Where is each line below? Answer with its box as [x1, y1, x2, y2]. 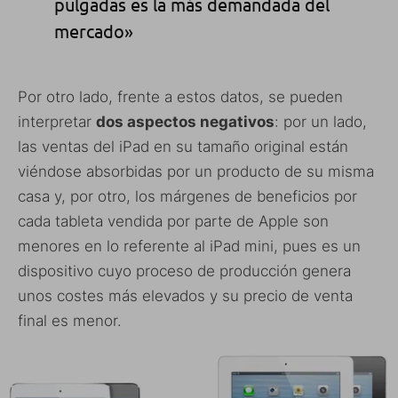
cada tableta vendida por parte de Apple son [18, 212, 329, 231]
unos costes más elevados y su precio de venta [18, 287, 353, 306]
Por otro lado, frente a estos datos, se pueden [18, 88, 343, 107]
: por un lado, [275, 113, 367, 131]
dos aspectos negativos [96, 113, 275, 131]
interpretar [18, 113, 96, 131]
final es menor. [18, 312, 122, 330]
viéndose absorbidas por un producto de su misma [18, 163, 374, 181]
